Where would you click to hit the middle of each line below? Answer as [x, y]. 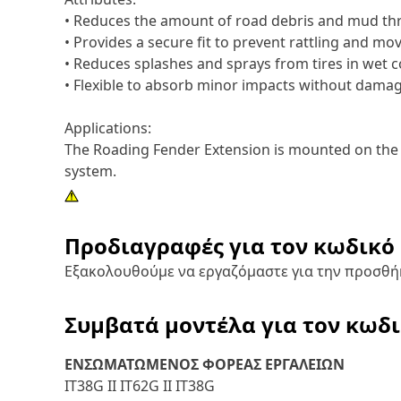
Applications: [108, 128]
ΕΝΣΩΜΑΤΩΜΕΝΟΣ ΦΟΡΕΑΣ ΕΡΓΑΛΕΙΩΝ [205, 364]
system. [90, 171]
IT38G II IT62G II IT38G [140, 386]
